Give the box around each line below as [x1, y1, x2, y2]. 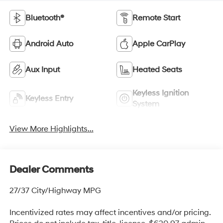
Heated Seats [132, 65, 182, 75]
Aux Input [25, 65, 60, 75]
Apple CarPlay [132, 39, 185, 49]
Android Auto [25, 39, 73, 49]
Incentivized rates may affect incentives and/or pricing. [9, 207, 211, 218]
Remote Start [132, 13, 180, 23]
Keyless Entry [25, 94, 73, 104]
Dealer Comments [9, 163, 94, 176]
